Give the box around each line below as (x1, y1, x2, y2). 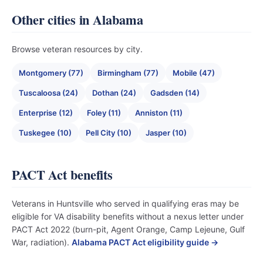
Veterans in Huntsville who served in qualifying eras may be (12, 198, 239, 208)
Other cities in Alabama (12, 10, 143, 29)
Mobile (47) (173, 68, 215, 77)
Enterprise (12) (19, 108, 73, 117)
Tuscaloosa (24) (19, 88, 78, 97)
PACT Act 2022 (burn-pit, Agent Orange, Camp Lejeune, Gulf (12, 224, 245, 234)
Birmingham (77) (97, 68, 159, 77)
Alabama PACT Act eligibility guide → (72, 237, 218, 247)
